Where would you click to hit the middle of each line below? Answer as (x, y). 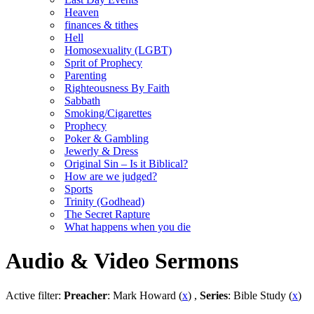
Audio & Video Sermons (122, 261)
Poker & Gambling (107, 138)
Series (214, 295)
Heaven (82, 12)
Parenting (86, 75)
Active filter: (35, 295)
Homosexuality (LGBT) (118, 50)
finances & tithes (101, 25)
